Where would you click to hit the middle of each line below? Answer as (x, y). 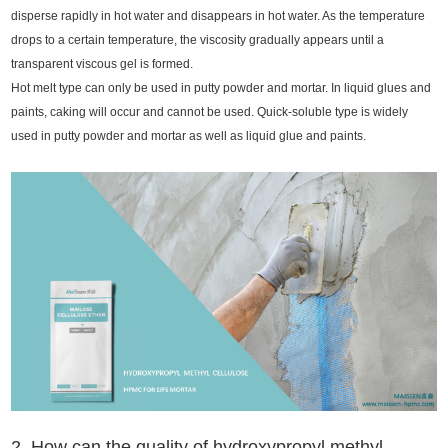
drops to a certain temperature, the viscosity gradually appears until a (198, 39)
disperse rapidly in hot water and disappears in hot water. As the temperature (218, 15)
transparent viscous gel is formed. (102, 63)
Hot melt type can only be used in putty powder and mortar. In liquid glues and (221, 87)
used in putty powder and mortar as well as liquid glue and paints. (189, 135)
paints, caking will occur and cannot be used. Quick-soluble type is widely (210, 111)
